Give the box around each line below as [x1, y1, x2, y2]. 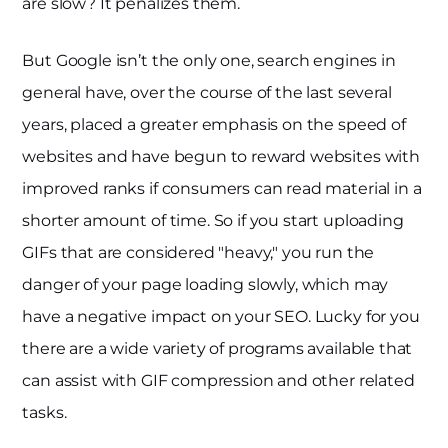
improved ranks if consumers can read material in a [22, 178, 422, 198]
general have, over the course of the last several [22, 82, 392, 102]
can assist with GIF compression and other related [22, 370, 415, 390]
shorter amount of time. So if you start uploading [22, 210, 404, 230]
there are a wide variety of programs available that [22, 338, 413, 358]
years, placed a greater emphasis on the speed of [22, 114, 406, 134]
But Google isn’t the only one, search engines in [22, 50, 396, 70]
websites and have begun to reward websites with [22, 146, 420, 166]
